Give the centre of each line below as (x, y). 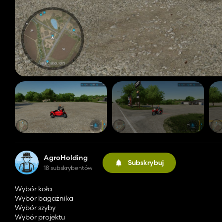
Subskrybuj (146, 162)
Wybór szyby (35, 208)
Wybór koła (33, 189)
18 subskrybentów (68, 168)
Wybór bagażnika (44, 198)
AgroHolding (66, 158)
